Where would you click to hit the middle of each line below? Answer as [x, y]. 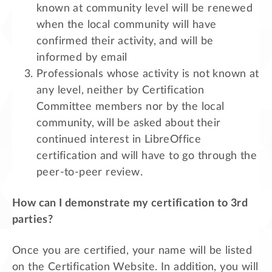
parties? [33, 219]
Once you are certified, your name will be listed [132, 250]
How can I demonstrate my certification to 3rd [130, 203]
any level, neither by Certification [120, 90]
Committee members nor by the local [131, 107]
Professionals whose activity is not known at [148, 74]
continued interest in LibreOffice [119, 140]
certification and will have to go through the [147, 156]
